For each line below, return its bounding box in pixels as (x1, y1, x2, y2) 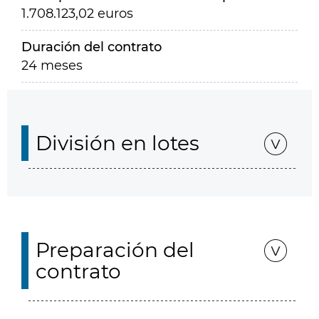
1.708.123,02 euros (21, 6, 133, 21)
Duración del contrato (21, 39, 162, 55)
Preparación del (36, 238, 194, 262)
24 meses (21, 58, 83, 73)
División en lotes (36, 131, 199, 155)
